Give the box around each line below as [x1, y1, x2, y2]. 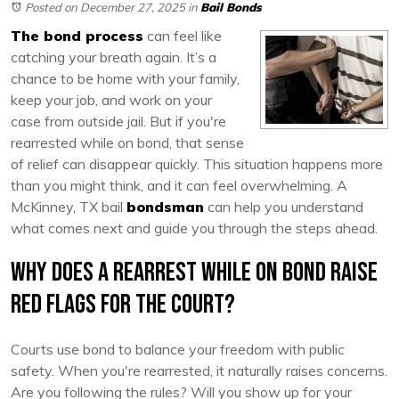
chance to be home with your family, [11, 69, 240, 87]
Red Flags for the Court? [11, 288, 235, 321]
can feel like [143, 26, 222, 45]
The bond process [11, 26, 143, 45]
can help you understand [204, 197, 363, 216]
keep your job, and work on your [11, 90, 212, 109]
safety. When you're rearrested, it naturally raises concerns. [11, 361, 387, 379]
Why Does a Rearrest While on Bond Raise [11, 256, 378, 289]
